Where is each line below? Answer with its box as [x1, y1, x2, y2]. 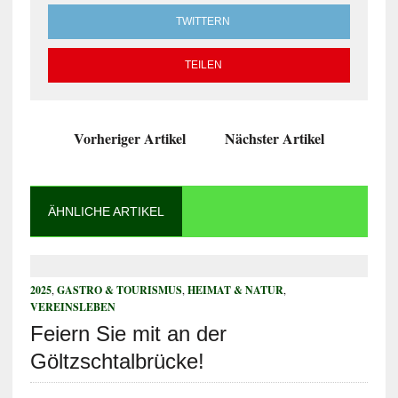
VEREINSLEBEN [29, 299, 115, 314]
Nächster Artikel [224, 128, 324, 148]
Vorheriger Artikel [73, 128, 186, 148]
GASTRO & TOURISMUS [56, 283, 182, 298]
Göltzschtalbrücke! [29, 349, 204, 373]
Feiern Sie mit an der [29, 322, 227, 346]
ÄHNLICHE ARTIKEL [47, 204, 164, 219]
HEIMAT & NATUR [187, 283, 283, 298]
